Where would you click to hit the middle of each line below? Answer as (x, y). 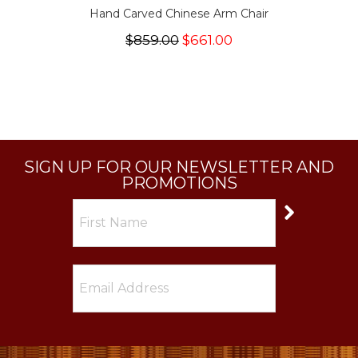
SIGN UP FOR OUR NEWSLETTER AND (179, 167)
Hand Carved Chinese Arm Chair (179, 14)
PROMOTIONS (179, 183)
